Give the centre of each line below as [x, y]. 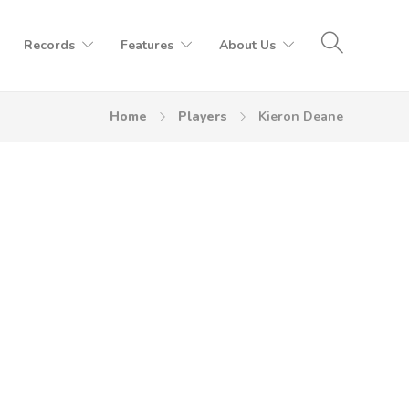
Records [49, 45]
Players [203, 116]
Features [147, 45]
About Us [247, 45]
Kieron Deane [301, 116]
